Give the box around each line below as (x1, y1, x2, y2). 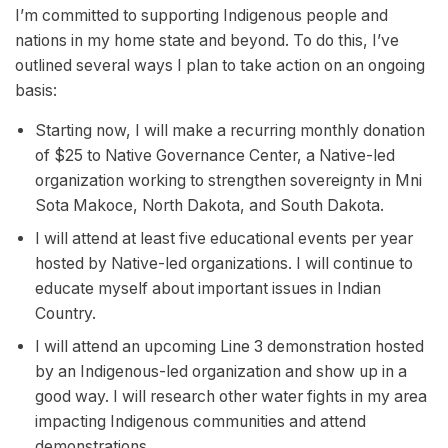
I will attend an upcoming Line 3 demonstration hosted (34, 337, 424, 357)
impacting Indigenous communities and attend (34, 412, 366, 432)
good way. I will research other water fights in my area (34, 387, 427, 407)
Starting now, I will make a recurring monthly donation (34, 121, 425, 141)
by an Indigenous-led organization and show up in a (34, 362, 407, 382)
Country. (34, 304, 96, 324)
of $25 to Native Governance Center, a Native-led (34, 146, 395, 166)
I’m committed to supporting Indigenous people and (15, 6, 388, 26)
